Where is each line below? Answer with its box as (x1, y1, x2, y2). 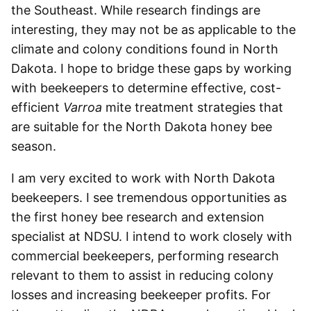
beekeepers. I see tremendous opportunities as (11, 190, 287, 205)
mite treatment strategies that (102, 100, 283, 115)
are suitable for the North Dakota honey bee (11, 119, 272, 134)
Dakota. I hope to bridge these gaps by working (11, 61, 292, 76)
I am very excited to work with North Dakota (11, 171, 275, 185)
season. (11, 139, 56, 153)
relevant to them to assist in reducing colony (11, 268, 274, 283)
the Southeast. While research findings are (11, 3, 260, 17)
